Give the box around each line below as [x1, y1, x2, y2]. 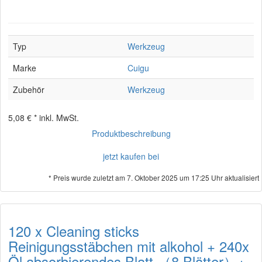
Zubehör [13, 84, 44, 95]
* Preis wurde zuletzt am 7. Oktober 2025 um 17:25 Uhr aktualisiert [49, 173, 259, 182]
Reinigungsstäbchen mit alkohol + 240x [8, 236, 249, 256]
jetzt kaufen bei [103, 150, 159, 162]
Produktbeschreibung [91, 127, 171, 139]
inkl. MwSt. [39, 112, 79, 123]
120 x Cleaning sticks [8, 220, 139, 241]
